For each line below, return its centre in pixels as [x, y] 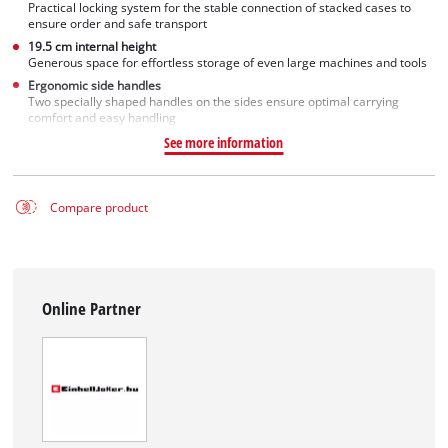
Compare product [98, 207]
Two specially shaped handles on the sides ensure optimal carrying [214, 101]
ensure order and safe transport [118, 24]
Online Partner [92, 309]
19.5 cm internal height [92, 47]
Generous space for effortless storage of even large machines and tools [228, 63]
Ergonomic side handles [95, 85]
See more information [224, 142]
